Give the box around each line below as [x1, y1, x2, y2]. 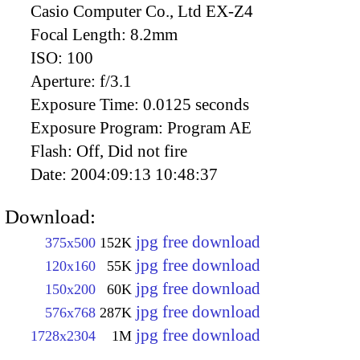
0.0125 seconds [143, 94, 249, 114]
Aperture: [31, 71, 100, 91]
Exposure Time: [31, 94, 143, 114]
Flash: [31, 141, 76, 161]
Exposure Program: [31, 117, 167, 137]
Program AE [167, 117, 252, 137]
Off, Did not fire [76, 141, 187, 161]
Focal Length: [31, 24, 130, 44]
